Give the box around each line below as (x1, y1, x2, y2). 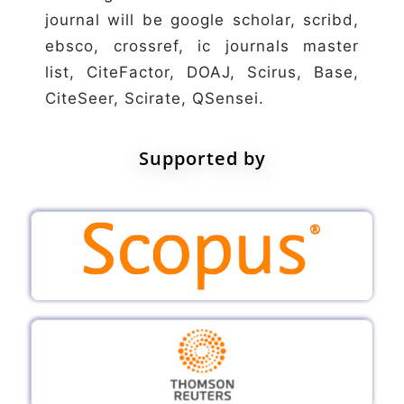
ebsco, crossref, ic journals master (45, 36, 359, 55)
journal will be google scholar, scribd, (45, 10, 359, 29)
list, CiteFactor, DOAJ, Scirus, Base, (45, 62, 359, 81)
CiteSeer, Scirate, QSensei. (45, 88, 264, 107)
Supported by (138, 145, 266, 170)
